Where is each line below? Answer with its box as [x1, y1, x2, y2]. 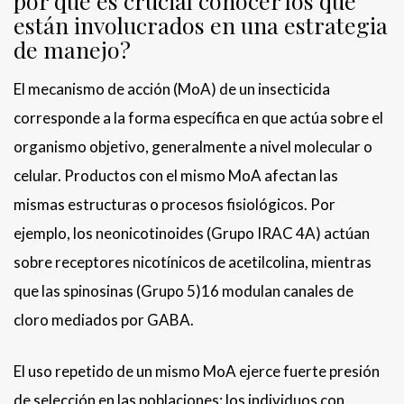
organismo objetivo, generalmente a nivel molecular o [14, 137, 372, 157]
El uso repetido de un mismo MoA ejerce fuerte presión [14, 362, 380, 381]
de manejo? [14, 34, 131, 65]
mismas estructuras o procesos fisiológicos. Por [14, 195, 335, 215]
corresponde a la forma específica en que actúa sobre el [14, 108, 383, 128]
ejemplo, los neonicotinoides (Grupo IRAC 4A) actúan [14, 224, 370, 243]
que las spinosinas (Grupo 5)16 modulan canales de [14, 281, 353, 301]
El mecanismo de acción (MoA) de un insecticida [14, 79, 330, 99]
